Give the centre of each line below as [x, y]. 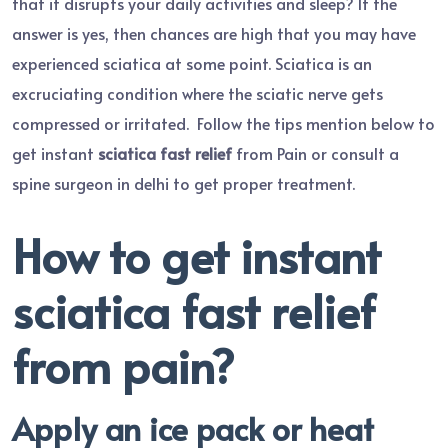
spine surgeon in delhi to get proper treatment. [183, 182]
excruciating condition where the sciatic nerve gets [197, 92]
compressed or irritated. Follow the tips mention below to [223, 122]
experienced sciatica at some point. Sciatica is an [192, 62]
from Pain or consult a [315, 152]
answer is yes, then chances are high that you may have [214, 32]
